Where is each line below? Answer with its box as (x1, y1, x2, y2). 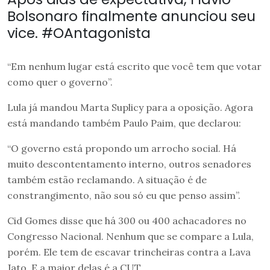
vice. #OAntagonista (7, 22, 151, 43)
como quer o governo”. (7, 75, 113, 88)
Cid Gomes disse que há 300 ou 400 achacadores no (7, 214, 246, 227)
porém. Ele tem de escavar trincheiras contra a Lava (7, 245, 251, 258)
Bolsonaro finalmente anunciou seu (7, 5, 256, 26)
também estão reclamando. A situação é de (7, 173, 207, 186)
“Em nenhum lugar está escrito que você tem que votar (7, 60, 262, 72)
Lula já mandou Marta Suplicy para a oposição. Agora (7, 101, 253, 113)
